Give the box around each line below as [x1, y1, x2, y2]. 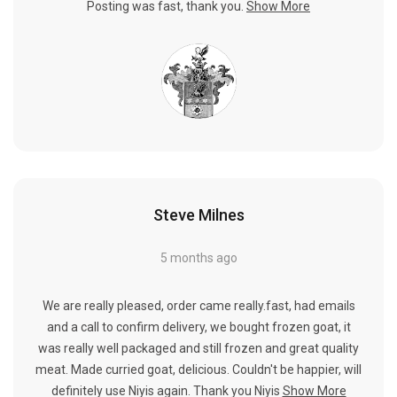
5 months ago [160, 250, 237, 265]
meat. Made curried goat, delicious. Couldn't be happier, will [35, 362, 362, 377]
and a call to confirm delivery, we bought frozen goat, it [46, 319, 351, 334]
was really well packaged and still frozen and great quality [38, 340, 359, 355]
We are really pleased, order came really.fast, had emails [42, 298, 355, 313]
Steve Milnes [152, 205, 245, 224]
